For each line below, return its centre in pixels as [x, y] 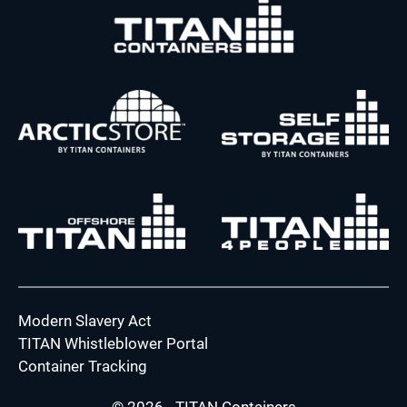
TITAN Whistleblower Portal [113, 343]
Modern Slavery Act [85, 320]
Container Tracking [83, 366]
